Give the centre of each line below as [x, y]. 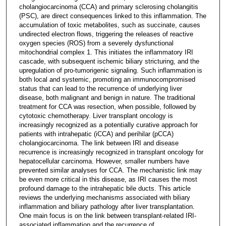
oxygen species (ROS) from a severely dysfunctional [96, 43]
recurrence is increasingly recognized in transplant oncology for [111, 152]
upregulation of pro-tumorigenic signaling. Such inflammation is [110, 70]
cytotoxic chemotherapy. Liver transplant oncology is [96, 116]
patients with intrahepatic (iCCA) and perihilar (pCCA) [96, 134]
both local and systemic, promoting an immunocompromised [107, 79]
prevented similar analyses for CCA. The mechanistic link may [110, 170]
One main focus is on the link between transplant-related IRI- [107, 215]
